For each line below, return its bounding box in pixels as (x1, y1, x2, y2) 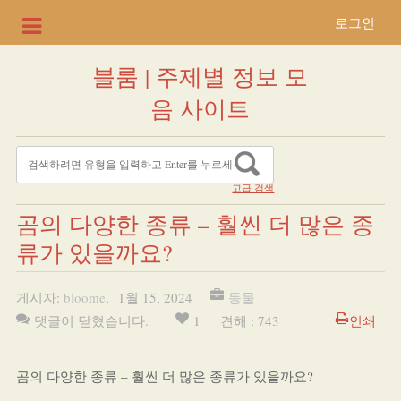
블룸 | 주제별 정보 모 (92, 61, 309, 91)
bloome (63, 288, 106, 306)
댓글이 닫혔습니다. (33, 311, 149, 329)
